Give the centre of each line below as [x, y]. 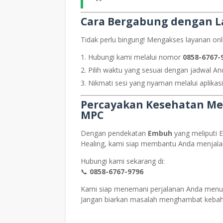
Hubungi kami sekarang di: [123, 161]
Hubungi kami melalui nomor [135, 57]
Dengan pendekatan [114, 133]
